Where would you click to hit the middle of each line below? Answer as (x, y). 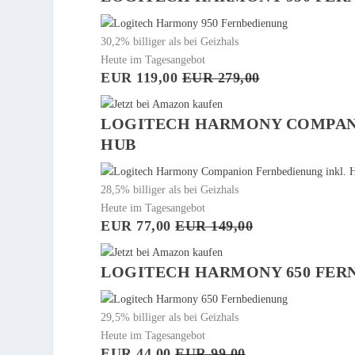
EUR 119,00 (141, 78)
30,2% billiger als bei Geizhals (170, 42)
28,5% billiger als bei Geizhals (170, 190)
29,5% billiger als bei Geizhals (170, 318)
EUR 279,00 (221, 78)
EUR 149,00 (214, 226)
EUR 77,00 (138, 226)
